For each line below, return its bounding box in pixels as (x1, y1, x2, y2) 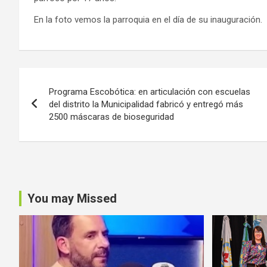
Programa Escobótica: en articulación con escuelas (49, 86, 250, 97)
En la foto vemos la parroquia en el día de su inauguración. (34, 14, 262, 25)
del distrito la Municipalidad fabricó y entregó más (49, 98, 243, 110)
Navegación (18, 67, 119, 91)
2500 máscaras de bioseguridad (49, 111, 174, 122)
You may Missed (27, 191, 117, 206)
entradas (18, 116, 93, 139)
